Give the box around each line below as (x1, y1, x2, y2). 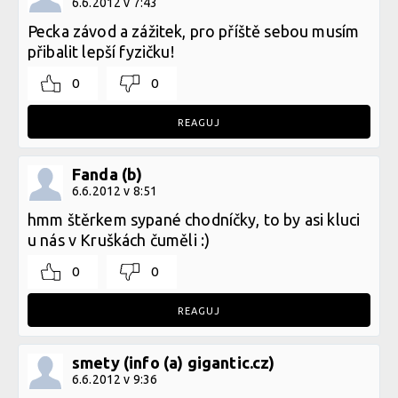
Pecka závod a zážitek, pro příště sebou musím (28, 22, 360, 41)
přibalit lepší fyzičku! (28, 43, 174, 61)
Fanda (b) (72, 165, 143, 184)
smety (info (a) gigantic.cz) (72, 354, 275, 372)
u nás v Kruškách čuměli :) (28, 231, 211, 250)
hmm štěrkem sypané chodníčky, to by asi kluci (28, 211, 361, 229)
